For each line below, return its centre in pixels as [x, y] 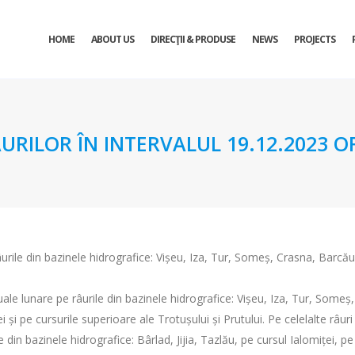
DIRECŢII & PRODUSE [193, 39]
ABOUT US [113, 39]
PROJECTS [315, 39]
